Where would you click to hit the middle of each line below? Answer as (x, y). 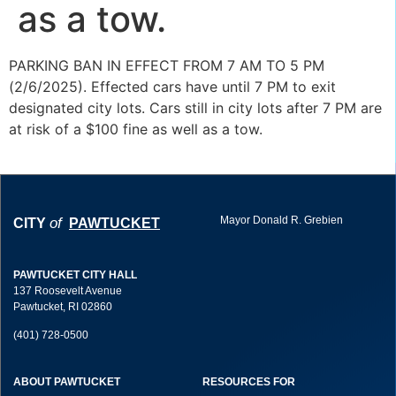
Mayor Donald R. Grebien (282, 221)
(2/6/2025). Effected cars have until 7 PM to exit (172, 87)
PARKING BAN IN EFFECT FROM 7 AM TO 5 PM (167, 65)
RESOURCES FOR (249, 381)
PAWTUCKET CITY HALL (75, 274)
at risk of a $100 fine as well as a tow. (136, 129)
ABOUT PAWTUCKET (67, 381)
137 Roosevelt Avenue (68, 290)
